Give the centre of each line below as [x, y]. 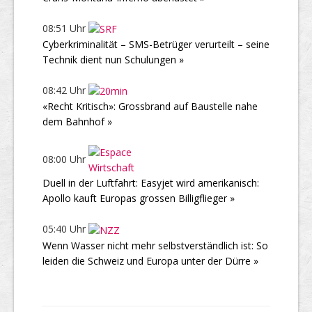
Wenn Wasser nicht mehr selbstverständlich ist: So [155, 245]
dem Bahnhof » [77, 122]
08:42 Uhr [65, 90]
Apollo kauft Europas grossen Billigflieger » [139, 198]
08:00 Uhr [65, 159]
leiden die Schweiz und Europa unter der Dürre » [150, 260]
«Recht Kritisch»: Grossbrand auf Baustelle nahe [150, 107]
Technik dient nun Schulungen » [113, 60]
